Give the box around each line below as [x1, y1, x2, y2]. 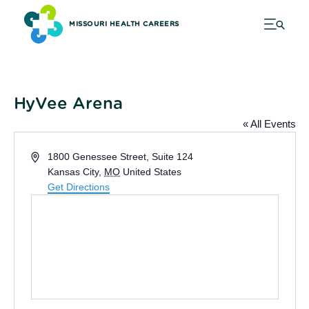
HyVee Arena [13, 96, 123, 112]
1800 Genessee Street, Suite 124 [48, 151, 194, 162]
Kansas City [48, 166, 99, 177]
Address [30, 150, 66, 161]
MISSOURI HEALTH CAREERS [69, 21, 179, 28]
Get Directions [48, 181, 110, 192]
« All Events [242, 118, 296, 130]
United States [123, 166, 182, 177]
